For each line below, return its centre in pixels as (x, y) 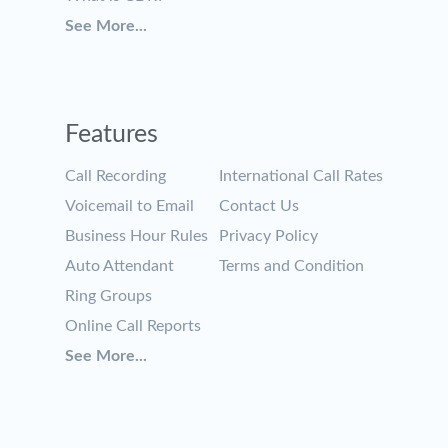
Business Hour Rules (136, 236)
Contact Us (259, 206)
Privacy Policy (268, 236)
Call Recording (115, 176)
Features (111, 134)
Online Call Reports (133, 326)
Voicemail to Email (129, 206)
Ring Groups (108, 296)
